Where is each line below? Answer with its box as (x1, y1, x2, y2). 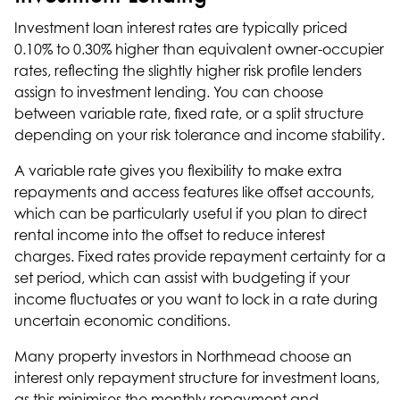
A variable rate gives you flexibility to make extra (14, 162, 342, 179)
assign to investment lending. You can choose (14, 83, 323, 101)
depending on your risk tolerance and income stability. (14, 126, 385, 144)
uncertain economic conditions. (14, 312, 230, 329)
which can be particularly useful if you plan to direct (14, 204, 367, 222)
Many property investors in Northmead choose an (14, 347, 352, 365)
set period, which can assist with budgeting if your (14, 269, 350, 287)
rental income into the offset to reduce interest (14, 226, 325, 244)
